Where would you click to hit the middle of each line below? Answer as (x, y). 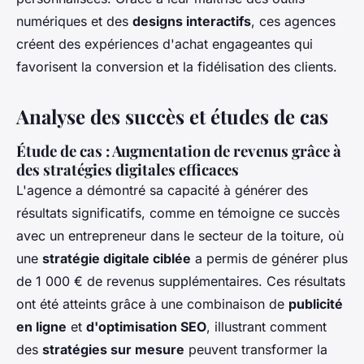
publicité (316, 303)
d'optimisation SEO (146, 326)
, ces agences (293, 21)
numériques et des (74, 21)
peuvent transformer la (256, 349)
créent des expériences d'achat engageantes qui (165, 43)
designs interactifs (192, 21)
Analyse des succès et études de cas (172, 116)
